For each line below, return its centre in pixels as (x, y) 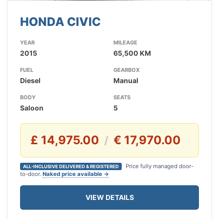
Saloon (32, 108)
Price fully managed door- (159, 166)
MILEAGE (125, 43)
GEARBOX (126, 70)
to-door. (31, 174)
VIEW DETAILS (109, 197)
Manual (126, 81)
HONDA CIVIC (60, 22)
